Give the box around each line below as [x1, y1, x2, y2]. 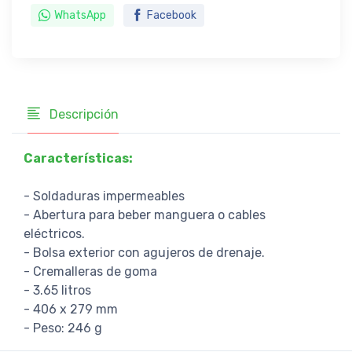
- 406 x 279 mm [24, 301, 118, 317]
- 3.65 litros [24, 282, 91, 298]
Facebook [147, 8, 196, 22]
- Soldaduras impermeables [24, 188, 185, 203]
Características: [24, 150, 133, 166]
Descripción [46, 106, 119, 122]
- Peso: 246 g [24, 320, 102, 335]
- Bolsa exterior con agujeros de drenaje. [24, 244, 265, 260]
